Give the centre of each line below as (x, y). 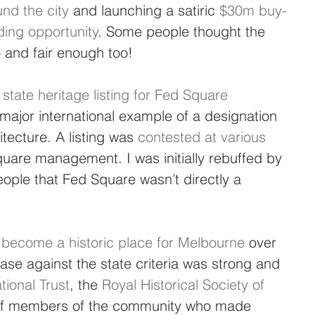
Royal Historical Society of (185, 284)
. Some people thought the (184, 31)
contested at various (204, 136)
